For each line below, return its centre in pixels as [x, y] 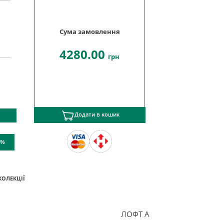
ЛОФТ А [135, 214]
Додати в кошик [97, 115]
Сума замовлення [89, 32]
